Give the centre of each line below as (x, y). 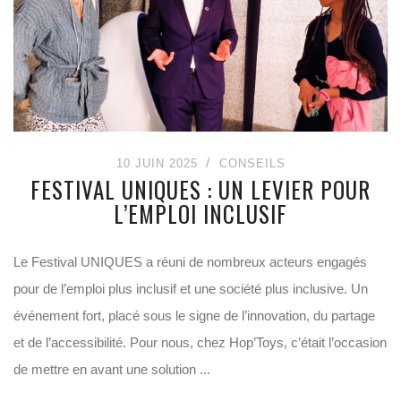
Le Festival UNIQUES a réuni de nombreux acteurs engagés (190, 262)
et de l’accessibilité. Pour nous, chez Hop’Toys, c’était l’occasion (200, 342)
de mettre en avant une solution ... (112, 369)
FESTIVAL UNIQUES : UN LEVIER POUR (200, 189)
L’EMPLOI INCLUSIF (200, 213)
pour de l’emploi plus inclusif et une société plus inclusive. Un (191, 289)
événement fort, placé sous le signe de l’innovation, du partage (194, 316)
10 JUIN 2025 (157, 163)
